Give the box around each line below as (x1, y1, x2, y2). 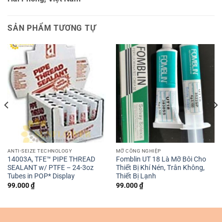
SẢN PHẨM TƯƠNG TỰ (7, 23, 96, 33)
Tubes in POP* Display (7, 172, 75, 180)
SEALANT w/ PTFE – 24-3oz (7, 164, 94, 172)
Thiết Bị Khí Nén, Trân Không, (115, 164, 205, 172)
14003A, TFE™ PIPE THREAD (7, 155, 95, 164)
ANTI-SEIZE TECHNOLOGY (7, 148, 72, 154)
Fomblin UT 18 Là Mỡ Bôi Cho (115, 155, 206, 164)
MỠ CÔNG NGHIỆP (115, 148, 161, 154)
